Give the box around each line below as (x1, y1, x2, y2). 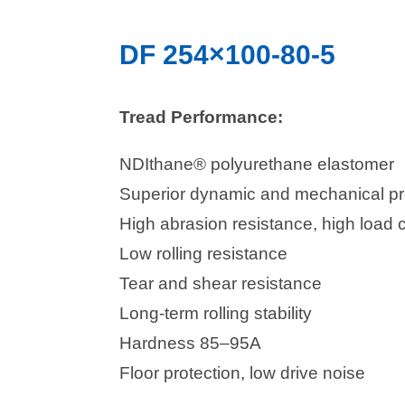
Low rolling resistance (119, 244, 287, 264)
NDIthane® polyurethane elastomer (119, 155, 394, 174)
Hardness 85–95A (119, 334, 261, 353)
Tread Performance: (119, 108, 283, 127)
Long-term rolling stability (119, 304, 312, 324)
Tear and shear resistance (119, 274, 322, 294)
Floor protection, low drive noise (119, 363, 365, 383)
